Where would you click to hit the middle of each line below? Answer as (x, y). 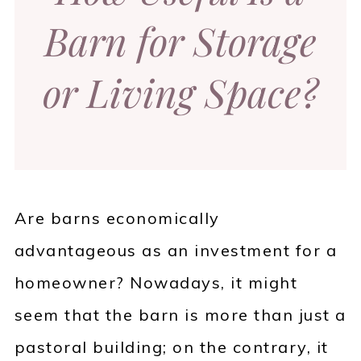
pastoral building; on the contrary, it (171, 347)
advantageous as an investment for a (176, 251)
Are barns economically (117, 218)
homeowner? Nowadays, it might (156, 283)
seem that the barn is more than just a (180, 315)
